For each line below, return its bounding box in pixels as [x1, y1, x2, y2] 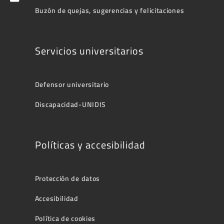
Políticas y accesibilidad [34, 137, 145, 153]
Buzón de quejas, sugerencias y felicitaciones [34, 5, 184, 16]
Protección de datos [34, 173, 100, 184]
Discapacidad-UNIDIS [34, 99, 106, 110]
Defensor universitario [34, 79, 109, 90]
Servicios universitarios [34, 43, 143, 59]
